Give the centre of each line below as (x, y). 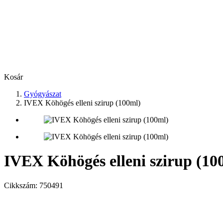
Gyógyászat (43, 94)
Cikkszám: (21, 185)
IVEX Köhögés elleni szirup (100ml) (82, 103)
